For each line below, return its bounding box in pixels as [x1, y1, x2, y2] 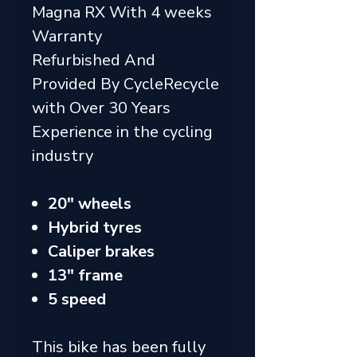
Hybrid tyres [48, 217, 142, 238]
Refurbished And [32, 49, 155, 71]
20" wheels [48, 193, 131, 214]
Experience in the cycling [32, 121, 213, 143]
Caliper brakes [48, 241, 155, 262]
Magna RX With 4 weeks [32, 2, 212, 23]
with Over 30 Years [32, 97, 171, 119]
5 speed [48, 288, 106, 310]
